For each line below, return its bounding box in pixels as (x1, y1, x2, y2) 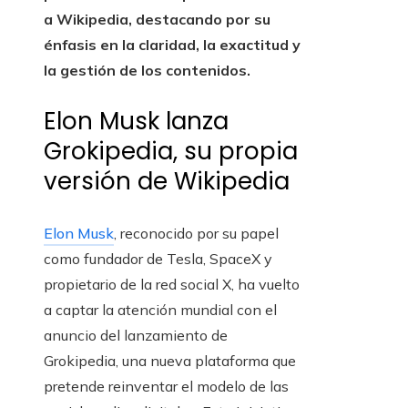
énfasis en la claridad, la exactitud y (44, 36, 301, 55)
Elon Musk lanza (44, 105, 229, 138)
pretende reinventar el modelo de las (44, 377, 289, 396)
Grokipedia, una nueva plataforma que (44, 352, 296, 371)
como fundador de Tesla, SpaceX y (44, 250, 272, 269)
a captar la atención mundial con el (44, 301, 277, 320)
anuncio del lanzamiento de (44, 326, 228, 345)
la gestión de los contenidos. (44, 61, 250, 80)
